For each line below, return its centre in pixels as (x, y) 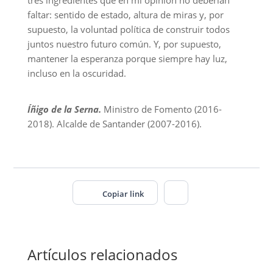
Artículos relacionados (102, 254)
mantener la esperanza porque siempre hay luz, (127, 58)
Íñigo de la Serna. (64, 109)
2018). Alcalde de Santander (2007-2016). (114, 124)
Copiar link (123, 193)
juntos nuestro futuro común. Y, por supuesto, (124, 44)
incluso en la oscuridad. (76, 73)
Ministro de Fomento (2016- (162, 109)
